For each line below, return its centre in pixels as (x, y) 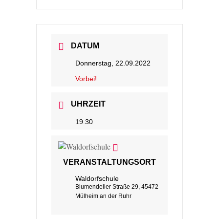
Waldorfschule (97, 178)
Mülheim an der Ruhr (103, 196)
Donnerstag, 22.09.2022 (113, 63)
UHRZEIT (88, 104)
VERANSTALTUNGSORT (109, 162)
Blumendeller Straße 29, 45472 (117, 186)
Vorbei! (86, 79)
